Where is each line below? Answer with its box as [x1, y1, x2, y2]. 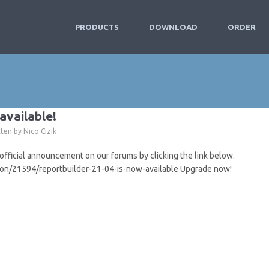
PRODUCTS [75, 23, 119, 31]
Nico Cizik [23, 127, 56, 135]
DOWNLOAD [149, 23, 198, 31]
